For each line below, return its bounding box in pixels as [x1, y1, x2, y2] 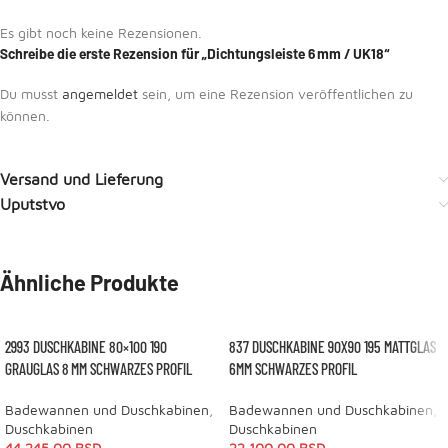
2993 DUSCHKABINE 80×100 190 [5, 337, 167, 356]
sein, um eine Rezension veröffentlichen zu [138, 85, 413, 102]
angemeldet [62, 85, 138, 102]
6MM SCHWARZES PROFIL [229, 359, 357, 378]
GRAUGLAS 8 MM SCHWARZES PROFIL [5, 359, 192, 378]
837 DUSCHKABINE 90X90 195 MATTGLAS [229, 337, 436, 356]
